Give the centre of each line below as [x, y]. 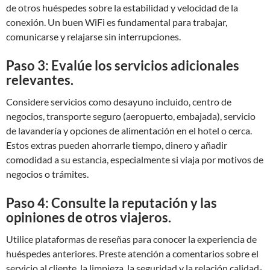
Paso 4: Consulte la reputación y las [111, 203]
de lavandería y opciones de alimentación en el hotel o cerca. [129, 130]
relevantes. [40, 80]
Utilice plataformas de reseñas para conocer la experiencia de [131, 239]
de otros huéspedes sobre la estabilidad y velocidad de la [122, 8]
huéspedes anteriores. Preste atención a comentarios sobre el [132, 253]
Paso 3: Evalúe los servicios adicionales [123, 65]
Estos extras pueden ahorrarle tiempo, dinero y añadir [117, 145]
